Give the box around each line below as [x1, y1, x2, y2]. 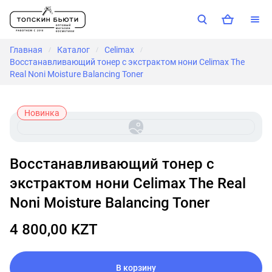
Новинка [24, 108, 59, 118]
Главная [10, 45, 42, 55]
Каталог [57, 45, 90, 55]
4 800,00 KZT [10, 221, 98, 238]
